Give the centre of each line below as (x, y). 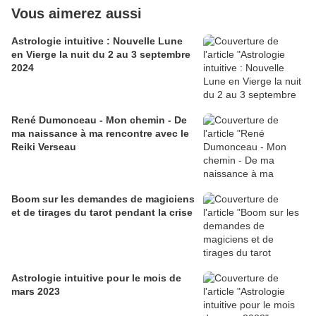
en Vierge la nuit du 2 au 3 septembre (101, 55)
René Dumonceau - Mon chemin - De (99, 120)
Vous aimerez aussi (77, 14)
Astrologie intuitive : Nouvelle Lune (97, 41)
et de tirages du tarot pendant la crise (102, 213)
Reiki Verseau (44, 147)
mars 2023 (36, 292)
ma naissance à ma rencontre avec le (100, 134)
